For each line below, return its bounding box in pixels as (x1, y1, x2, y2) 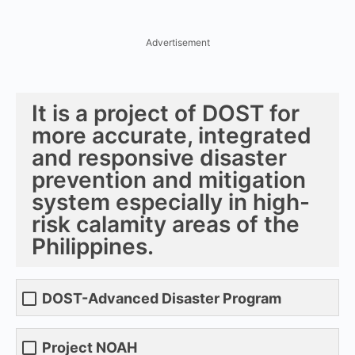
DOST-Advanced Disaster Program (42, 290, 281, 307)
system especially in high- (32, 188, 310, 216)
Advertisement (145, 36, 210, 48)
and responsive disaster (32, 143, 287, 171)
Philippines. (32, 232, 154, 260)
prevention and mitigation (32, 166, 306, 193)
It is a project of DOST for (32, 99, 300, 127)
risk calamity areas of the (32, 210, 300, 238)
